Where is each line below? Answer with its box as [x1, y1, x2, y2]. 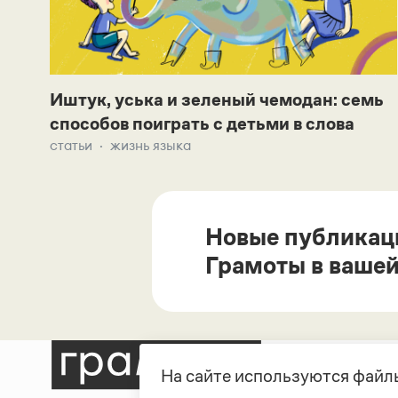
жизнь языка [110, 137, 191, 155]
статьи [50, 137, 92, 155]
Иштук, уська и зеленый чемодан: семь [50, 90, 384, 110]
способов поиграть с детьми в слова [50, 114, 354, 134]
